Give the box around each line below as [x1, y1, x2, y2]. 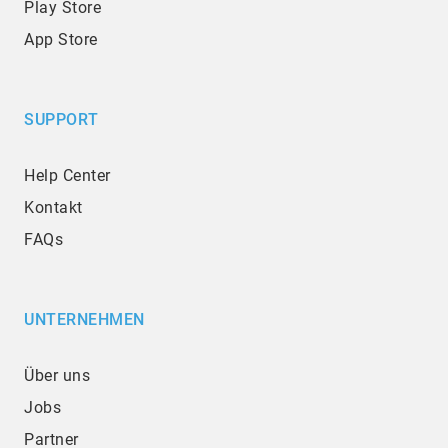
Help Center [24, 166, 111, 186]
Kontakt [24, 198, 83, 218]
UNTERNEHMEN [24, 310, 145, 330]
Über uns [24, 366, 90, 386]
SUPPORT [24, 110, 99, 130]
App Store [24, 30, 98, 50]
